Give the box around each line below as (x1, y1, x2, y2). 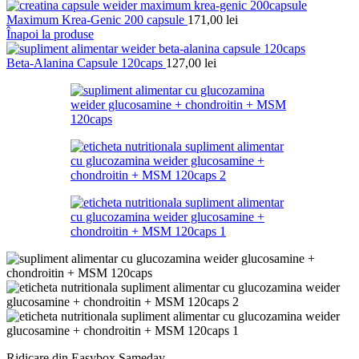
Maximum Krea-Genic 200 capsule (6, 13, 188, 27)
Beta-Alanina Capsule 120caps (6, 56, 166, 71)
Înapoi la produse (6, 27, 94, 42)
